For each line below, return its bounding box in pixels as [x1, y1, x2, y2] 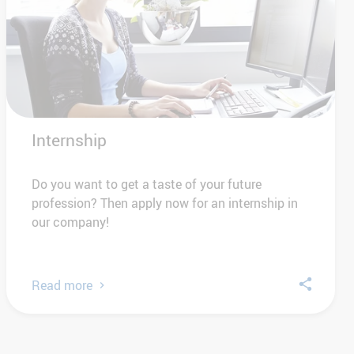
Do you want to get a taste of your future [32, 175, 262, 194]
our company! [32, 213, 109, 232]
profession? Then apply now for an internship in [32, 194, 298, 213]
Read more [32, 277, 92, 295]
